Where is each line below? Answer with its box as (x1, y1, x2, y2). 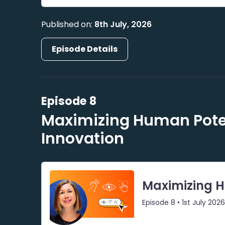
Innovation (41, 128, 125, 149)
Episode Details (52, 43, 118, 55)
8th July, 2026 (94, 18, 152, 30)
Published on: (41, 18, 95, 30)
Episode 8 (41, 92, 97, 109)
